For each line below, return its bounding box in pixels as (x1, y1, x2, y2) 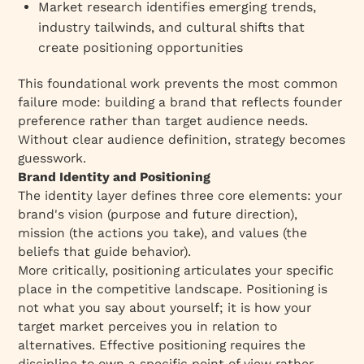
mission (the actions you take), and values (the (18, 224, 308, 240)
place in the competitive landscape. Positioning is (18, 280, 328, 297)
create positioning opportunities (38, 39, 244, 55)
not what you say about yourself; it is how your (18, 299, 312, 315)
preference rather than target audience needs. (18, 112, 309, 128)
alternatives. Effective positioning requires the (18, 336, 306, 353)
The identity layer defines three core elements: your (18, 187, 343, 203)
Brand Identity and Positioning (18, 168, 211, 184)
